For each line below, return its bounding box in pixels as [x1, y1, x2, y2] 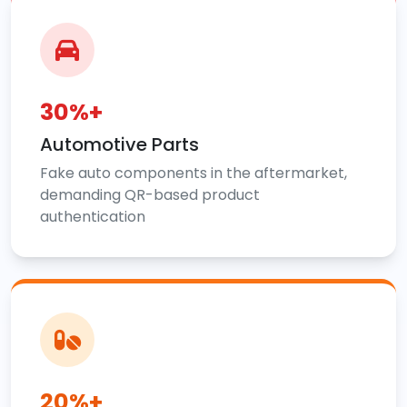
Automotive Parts [40, 131, 199, 157]
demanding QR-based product [40, 184, 260, 205]
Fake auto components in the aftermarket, [40, 162, 347, 184]
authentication [40, 205, 145, 227]
